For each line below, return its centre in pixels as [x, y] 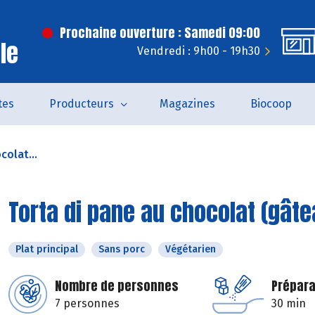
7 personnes [87, 303]
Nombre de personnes [117, 286]
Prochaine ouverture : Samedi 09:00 [160, 33]
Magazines [187, 104]
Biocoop [271, 104]
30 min [289, 303]
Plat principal [47, 249]
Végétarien [191, 249]
